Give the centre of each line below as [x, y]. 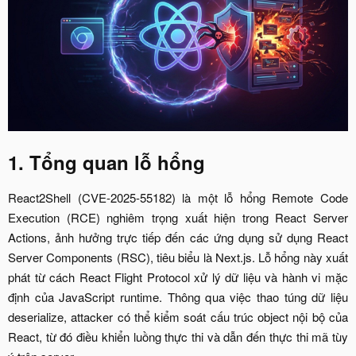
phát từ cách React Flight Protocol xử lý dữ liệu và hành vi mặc [178, 277]
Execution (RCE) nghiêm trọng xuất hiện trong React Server [178, 217]
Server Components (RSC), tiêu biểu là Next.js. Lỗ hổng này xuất [178, 257]
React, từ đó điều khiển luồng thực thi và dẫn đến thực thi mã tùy [178, 336]
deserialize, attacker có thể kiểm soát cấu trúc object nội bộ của [178, 316]
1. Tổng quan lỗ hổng [106, 162]
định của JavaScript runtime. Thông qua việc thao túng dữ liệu [178, 296]
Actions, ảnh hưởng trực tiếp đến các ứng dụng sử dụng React [178, 237]
